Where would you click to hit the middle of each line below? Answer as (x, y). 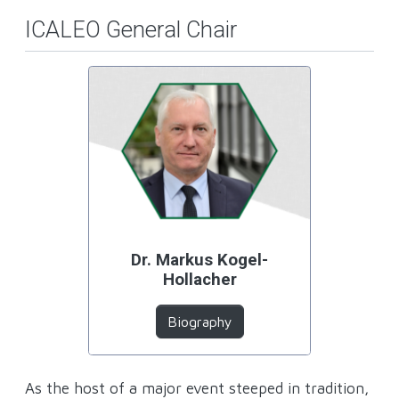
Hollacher (199, 280)
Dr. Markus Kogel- (199, 261)
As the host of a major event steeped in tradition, (197, 387)
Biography (199, 322)
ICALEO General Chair (131, 29)
